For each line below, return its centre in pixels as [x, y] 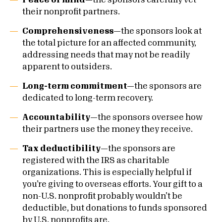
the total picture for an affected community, [109, 43]
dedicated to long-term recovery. [88, 98]
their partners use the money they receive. [108, 129]
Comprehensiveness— [72, 31]
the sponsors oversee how [150, 117]
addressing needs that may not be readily [106, 55]
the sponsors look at [161, 31]
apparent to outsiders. [67, 67]
